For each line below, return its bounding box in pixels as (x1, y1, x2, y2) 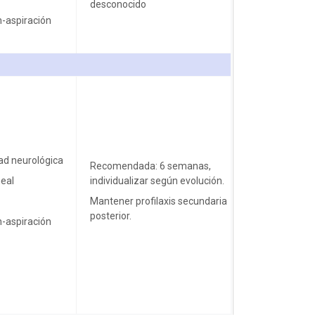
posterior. (89, 210, 131, 221)
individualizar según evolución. (89, 174, 224, 186)
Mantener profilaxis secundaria (89, 195, 227, 207)
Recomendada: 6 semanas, (89, 160, 211, 172)
